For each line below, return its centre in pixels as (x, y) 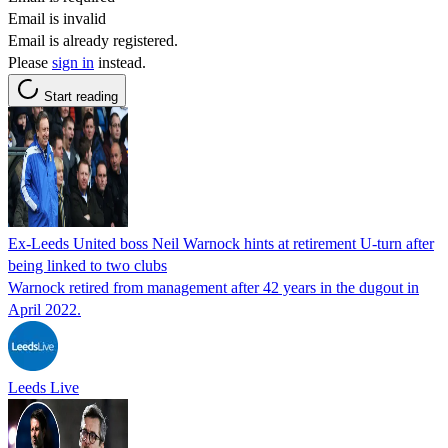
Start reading (81, 96)
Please (30, 62)
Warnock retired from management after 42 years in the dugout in (213, 287)
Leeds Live (43, 387)
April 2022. (44, 309)
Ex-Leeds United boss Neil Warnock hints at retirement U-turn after (221, 243)
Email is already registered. (93, 40)
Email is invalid (57, 18)
